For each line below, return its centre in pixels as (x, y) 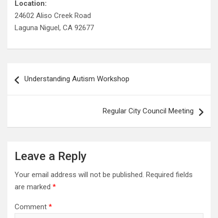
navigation (35, 86)
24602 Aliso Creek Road (53, 16)
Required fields (169, 175)
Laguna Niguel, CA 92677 (54, 28)
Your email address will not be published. (79, 175)
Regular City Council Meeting (148, 111)
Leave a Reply (51, 156)
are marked (34, 187)
